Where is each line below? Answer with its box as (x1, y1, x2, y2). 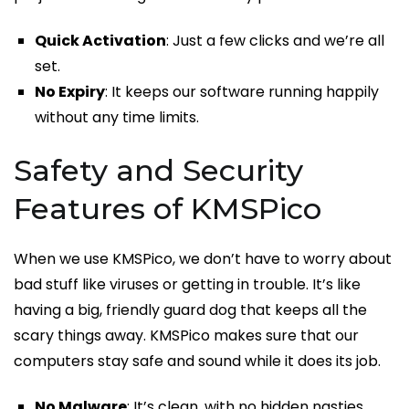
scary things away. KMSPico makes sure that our (14, 325, 359, 347)
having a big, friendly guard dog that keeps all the (14, 299, 367, 321)
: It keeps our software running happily (105, 81, 380, 103)
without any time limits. (35, 107, 200, 129)
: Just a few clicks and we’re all (166, 30, 385, 52)
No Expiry (35, 81, 106, 103)
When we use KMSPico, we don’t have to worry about (14, 248, 392, 270)
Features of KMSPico (14, 191, 321, 227)
